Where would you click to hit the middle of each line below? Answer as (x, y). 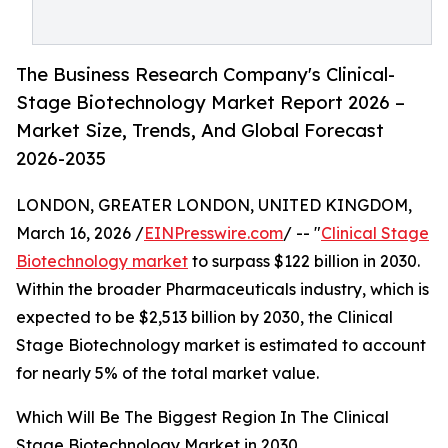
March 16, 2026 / (80, 233)
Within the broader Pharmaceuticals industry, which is (222, 289)
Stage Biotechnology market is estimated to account (221, 345)
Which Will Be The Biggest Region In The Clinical (202, 417)
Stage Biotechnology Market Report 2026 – (210, 102)
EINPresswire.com (213, 233)
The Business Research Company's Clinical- (205, 74)
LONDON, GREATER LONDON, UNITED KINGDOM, (214, 205)
